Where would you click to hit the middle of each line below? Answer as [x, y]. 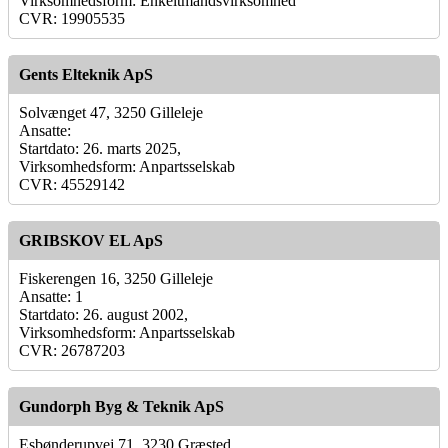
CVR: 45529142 [72, 184]
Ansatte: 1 [51, 296]
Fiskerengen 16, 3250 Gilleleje [116, 278]
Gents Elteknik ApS [86, 74]
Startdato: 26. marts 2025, [100, 148]
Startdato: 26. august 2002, [103, 314]
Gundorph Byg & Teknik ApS [121, 406]
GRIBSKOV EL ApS [91, 240]
